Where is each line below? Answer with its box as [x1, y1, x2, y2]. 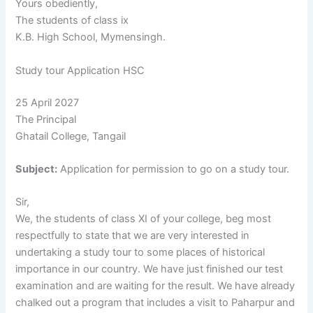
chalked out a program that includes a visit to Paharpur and [15, 296, 296, 310]
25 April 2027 [15, 96, 80, 109]
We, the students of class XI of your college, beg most [15, 212, 272, 226]
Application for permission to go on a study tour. [57, 162, 290, 175]
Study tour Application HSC [15, 64, 145, 77]
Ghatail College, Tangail [15, 129, 126, 143]
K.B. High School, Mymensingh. [15, 31, 166, 44]
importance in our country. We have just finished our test [15, 263, 284, 276]
